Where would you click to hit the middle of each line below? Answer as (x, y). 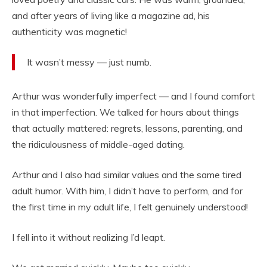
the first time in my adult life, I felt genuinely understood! (130, 207)
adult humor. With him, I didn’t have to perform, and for (127, 191)
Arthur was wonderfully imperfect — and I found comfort (133, 96)
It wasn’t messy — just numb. (89, 62)
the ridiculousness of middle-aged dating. (98, 145)
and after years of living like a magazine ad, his (111, 16)
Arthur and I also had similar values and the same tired (127, 175)
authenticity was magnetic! (69, 32)
